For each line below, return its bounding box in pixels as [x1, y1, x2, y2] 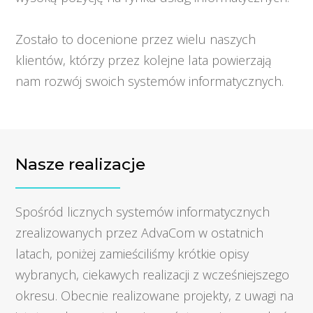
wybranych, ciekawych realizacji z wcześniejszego [15, 265, 290, 283]
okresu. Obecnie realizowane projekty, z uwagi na [15, 286, 294, 304]
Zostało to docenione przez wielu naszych [15, 30, 256, 48]
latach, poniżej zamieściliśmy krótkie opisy [15, 245, 249, 262]
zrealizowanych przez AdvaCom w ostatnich [15, 224, 264, 241]
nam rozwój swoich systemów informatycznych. [15, 72, 284, 89]
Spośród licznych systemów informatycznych [15, 203, 270, 220]
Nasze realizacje [15, 154, 146, 174]
